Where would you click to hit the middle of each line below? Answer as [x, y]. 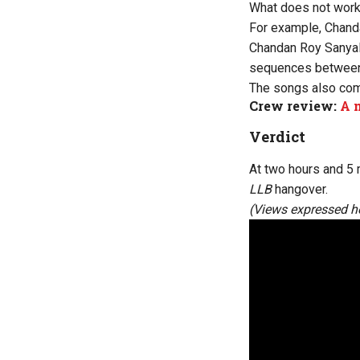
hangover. [300, 189]
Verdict [277, 136]
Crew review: [293, 105]
